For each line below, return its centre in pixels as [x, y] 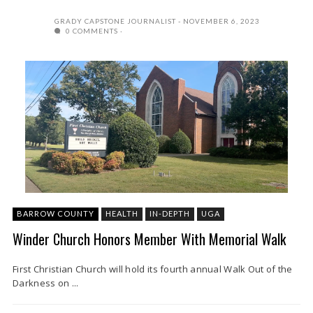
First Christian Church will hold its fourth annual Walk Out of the [153, 269]
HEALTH [122, 214]
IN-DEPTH [170, 214]
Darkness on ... [46, 283]
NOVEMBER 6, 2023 [221, 21]
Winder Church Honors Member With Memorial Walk [149, 239]
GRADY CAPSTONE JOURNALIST [115, 21]
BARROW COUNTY [56, 214]
